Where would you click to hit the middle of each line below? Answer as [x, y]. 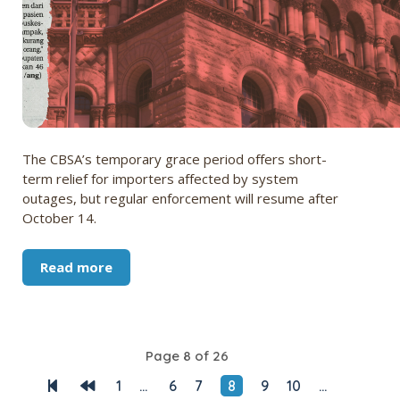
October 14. [59, 218]
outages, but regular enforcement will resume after [180, 199]
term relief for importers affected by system [160, 179]
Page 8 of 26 [187, 356]
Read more [76, 267]
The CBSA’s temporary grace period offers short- [175, 159]
